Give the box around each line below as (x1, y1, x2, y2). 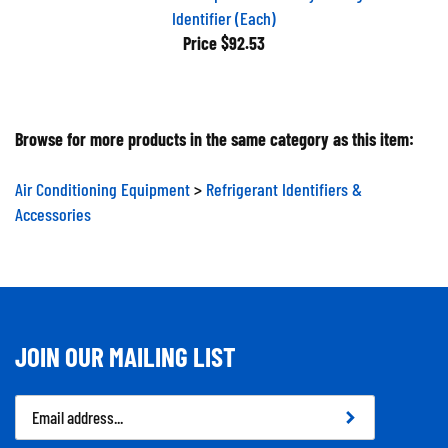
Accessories (15, 195, 91, 217)
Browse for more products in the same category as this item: (15, 120, 414, 142)
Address (14, 412, 67, 434)
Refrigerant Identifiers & (206, 170, 362, 192)
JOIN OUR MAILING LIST (15, 332, 236, 364)
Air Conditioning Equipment (15, 170, 190, 192)
